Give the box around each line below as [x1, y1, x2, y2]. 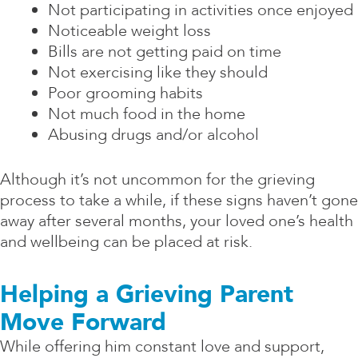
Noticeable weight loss [48, 19, 211, 42]
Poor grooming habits [48, 82, 203, 104]
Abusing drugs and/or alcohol [48, 123, 259, 145]
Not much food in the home [48, 102, 245, 125]
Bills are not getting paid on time [48, 40, 281, 62]
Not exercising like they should [48, 61, 268, 83]
